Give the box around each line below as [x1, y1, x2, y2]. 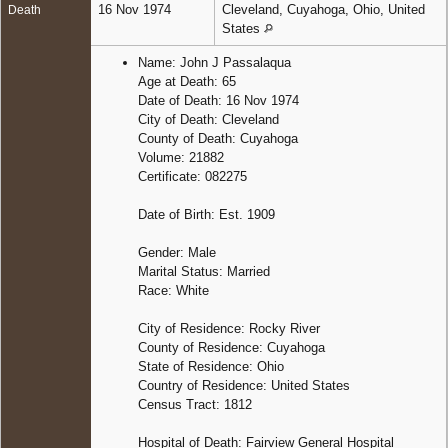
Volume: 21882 [138, 149, 224, 165]
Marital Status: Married [138, 263, 270, 279]
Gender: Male [138, 244, 216, 260]
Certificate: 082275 [138, 168, 247, 184]
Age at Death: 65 [138, 73, 236, 89]
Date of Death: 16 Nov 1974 [138, 92, 299, 108]
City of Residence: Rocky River [138, 320, 320, 336]
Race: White [138, 282, 209, 298]
